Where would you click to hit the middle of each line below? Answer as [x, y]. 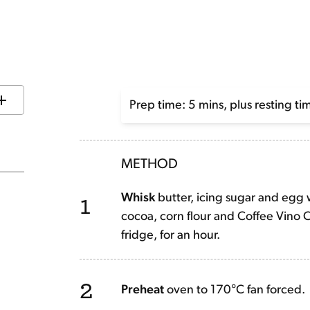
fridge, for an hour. [171, 236]
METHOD [150, 165]
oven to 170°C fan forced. [236, 290]
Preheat [143, 290]
